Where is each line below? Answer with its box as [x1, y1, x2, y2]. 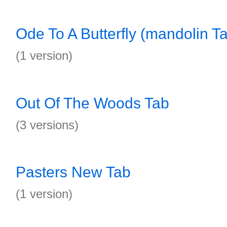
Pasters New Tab [16, 164, 131, 180]
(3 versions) [16, 118, 79, 132]
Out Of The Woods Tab [16, 95, 169, 111]
